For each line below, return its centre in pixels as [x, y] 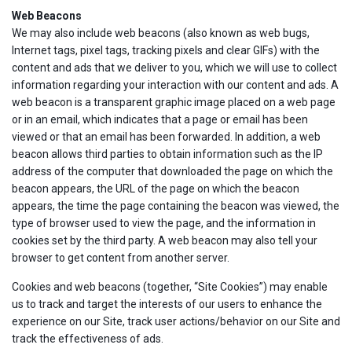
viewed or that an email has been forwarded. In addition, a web [166, 137]
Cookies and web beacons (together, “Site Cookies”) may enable [170, 287]
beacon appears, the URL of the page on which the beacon [156, 189]
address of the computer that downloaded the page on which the [172, 171]
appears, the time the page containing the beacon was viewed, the [176, 206]
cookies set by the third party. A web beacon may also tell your [165, 240]
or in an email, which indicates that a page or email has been [160, 119]
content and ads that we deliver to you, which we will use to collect [174, 68]
